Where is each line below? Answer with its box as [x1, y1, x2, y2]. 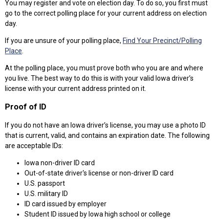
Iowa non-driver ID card [24, 158, 95, 167]
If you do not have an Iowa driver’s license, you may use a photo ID [5, 121, 206, 129]
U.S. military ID [24, 189, 68, 197]
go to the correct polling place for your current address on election [5, 9, 207, 17]
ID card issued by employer [24, 199, 107, 208]
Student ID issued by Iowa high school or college [24, 210, 171, 218]
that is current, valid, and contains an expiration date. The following [5, 131, 210, 139]
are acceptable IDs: [5, 141, 63, 150]
